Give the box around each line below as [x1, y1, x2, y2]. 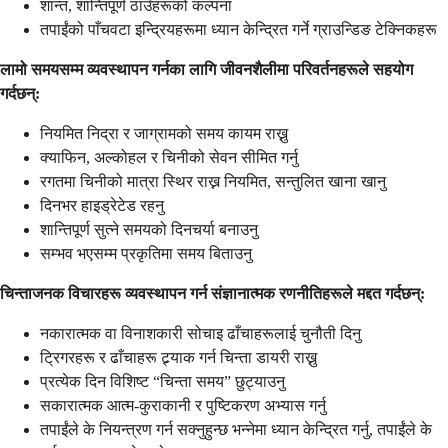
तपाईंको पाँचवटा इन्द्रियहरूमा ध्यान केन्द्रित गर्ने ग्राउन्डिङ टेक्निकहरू [40, 21, 437, 39]
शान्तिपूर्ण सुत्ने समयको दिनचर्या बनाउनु [40, 221, 258, 239]
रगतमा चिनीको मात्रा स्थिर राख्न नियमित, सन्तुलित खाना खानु [40, 173, 386, 191]
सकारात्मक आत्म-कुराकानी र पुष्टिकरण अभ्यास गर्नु [40, 397, 326, 415]
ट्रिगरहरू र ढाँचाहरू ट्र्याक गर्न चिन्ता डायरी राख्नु [40, 349, 317, 367]
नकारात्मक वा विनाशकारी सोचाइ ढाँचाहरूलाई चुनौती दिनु [40, 325, 361, 343]
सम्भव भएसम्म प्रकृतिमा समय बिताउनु [40, 245, 252, 263]
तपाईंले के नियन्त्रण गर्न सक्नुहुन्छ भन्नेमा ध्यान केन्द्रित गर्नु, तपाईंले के [40, 421, 432, 439]
